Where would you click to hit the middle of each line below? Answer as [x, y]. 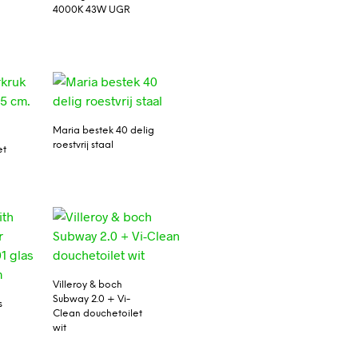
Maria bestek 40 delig [103, 131]
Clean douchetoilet [97, 314]
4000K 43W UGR [91, 10]
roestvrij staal [83, 145]
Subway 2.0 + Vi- [91, 300]
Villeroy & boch [87, 285]
